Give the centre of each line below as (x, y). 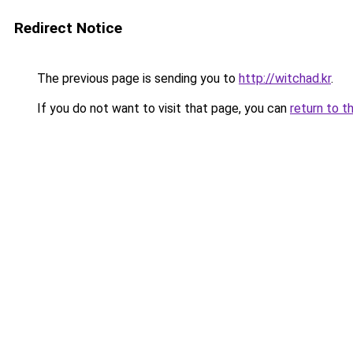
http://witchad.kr (285, 78)
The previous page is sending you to (136, 78)
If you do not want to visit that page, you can (162, 108)
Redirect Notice (68, 28)
